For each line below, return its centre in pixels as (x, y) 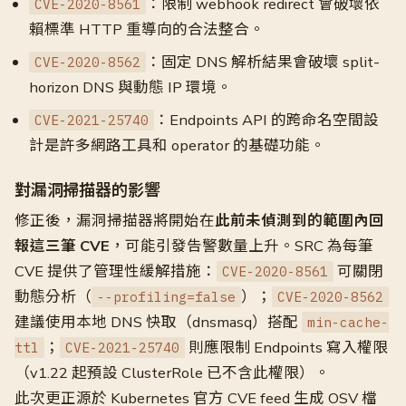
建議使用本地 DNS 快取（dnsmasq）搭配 (158, 322)
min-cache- (348, 322)
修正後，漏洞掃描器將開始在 (115, 221)
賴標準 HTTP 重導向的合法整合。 (147, 29)
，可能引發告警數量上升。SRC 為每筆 (242, 246)
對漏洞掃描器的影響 (87, 190)
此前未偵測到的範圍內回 (300, 221)
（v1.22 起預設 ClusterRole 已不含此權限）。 (172, 373)
